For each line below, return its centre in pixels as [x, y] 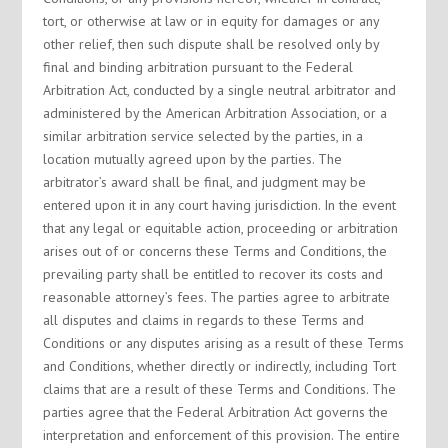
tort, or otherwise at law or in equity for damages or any [210, 21]
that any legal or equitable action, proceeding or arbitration [220, 228]
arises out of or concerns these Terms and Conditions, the [214, 251]
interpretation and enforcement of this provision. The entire [221, 435]
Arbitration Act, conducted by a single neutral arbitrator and [219, 90]
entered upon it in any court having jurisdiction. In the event [219, 205]
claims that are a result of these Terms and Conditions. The [219, 389]
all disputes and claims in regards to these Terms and [203, 320]
